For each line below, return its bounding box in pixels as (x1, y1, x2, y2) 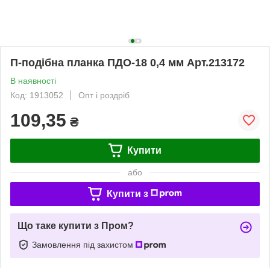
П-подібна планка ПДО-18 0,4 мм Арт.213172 (10, 56, 245, 69)
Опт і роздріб (78, 90, 130, 100)
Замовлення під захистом (32, 239, 136, 250)
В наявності (10, 75, 56, 86)
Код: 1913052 (10, 90, 63, 100)
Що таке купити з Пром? (17, 220, 134, 231)
